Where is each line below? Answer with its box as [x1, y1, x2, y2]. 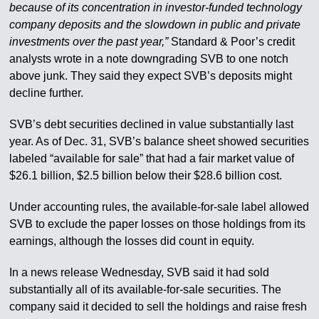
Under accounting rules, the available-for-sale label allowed [9, 201, 310, 214]
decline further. [9, 87, 84, 100]
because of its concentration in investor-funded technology [9, 1, 303, 14]
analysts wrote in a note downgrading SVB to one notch [9, 53, 289, 66]
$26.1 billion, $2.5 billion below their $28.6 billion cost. [9, 169, 283, 182]
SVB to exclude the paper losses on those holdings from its [9, 218, 306, 231]
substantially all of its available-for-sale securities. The [9, 283, 282, 296]
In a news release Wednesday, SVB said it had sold [9, 266, 270, 279]
